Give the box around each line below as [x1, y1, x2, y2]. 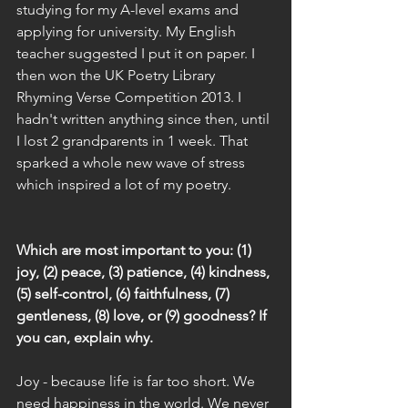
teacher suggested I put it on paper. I [16, 45, 259, 62]
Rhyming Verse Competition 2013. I [16, 88, 245, 106]
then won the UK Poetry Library [16, 66, 219, 84]
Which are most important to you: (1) [16, 241, 255, 259]
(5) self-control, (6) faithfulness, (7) [16, 285, 233, 302]
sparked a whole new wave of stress [16, 154, 249, 171]
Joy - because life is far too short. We [16, 372, 259, 390]
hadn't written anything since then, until [16, 110, 273, 127]
